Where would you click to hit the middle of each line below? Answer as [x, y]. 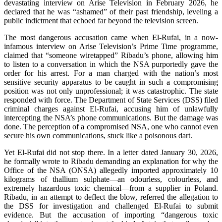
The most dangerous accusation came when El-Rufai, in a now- [111, 37]
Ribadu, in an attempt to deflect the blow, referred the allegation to [111, 197]
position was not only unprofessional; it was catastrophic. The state [111, 91]
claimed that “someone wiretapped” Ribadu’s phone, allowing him [111, 55]
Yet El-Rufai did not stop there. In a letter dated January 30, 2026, [111, 152]
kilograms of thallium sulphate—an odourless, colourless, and [111, 179]
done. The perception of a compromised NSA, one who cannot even [111, 126]
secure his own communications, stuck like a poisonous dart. [98, 135]
